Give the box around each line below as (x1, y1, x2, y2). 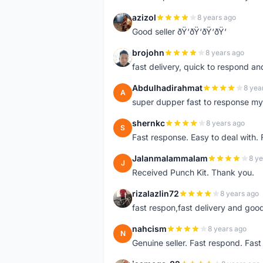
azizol (132, 12, 156, 22)
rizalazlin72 (132, 188, 179, 198)
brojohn (132, 48, 164, 58)
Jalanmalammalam (132, 153, 208, 163)
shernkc (132, 118, 165, 128)
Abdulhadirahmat (132, 83, 203, 93)
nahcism (132, 224, 167, 234)
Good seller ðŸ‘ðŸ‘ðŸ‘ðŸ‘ (132, 26, 227, 36)
